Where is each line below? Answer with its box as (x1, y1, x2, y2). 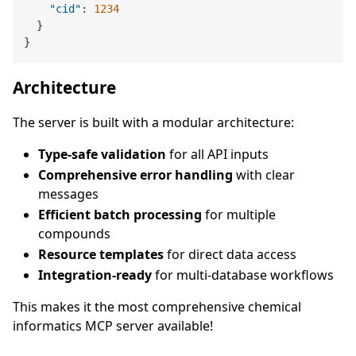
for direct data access (164, 245, 296, 263)
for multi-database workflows (152, 265, 334, 284)
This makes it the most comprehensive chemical (13, 297, 301, 315)
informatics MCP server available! (13, 316, 213, 335)
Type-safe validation (38, 145, 166, 163)
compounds (38, 224, 110, 242)
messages (38, 184, 99, 203)
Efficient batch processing (38, 205, 202, 223)
